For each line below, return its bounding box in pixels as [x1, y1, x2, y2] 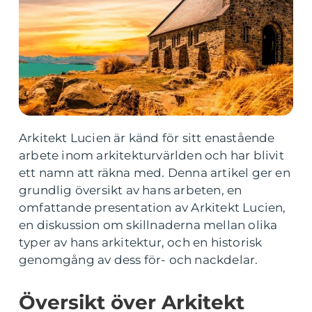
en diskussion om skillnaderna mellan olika [19, 218, 278, 232]
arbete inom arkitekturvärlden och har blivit [19, 148, 284, 162]
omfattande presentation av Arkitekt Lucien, [19, 201, 286, 214]
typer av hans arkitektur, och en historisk [19, 235, 263, 249]
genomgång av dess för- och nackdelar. [19, 253, 258, 267]
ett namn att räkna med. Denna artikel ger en [19, 166, 290, 180]
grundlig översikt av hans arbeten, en [19, 183, 242, 197]
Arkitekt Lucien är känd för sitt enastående [19, 131, 275, 145]
